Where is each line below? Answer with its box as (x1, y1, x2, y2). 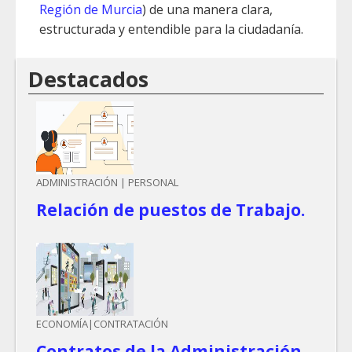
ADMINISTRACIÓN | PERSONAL (36, 175, 178, 190)
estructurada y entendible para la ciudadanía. (39, 20, 303, 38)
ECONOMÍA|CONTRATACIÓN (36, 317, 168, 332)
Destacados (28, 64, 148, 94)
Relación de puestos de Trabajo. (36, 199, 305, 222)
